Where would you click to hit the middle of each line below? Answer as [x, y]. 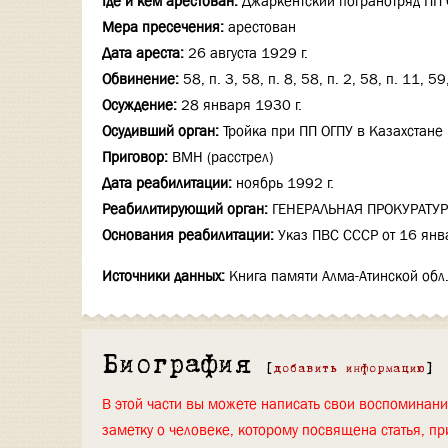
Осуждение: [139, 105]
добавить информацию [349, 369]
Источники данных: [163, 276]
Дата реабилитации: [167, 183]
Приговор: [135, 157]
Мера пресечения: [163, 27]
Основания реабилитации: [188, 235]
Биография [177, 366]
